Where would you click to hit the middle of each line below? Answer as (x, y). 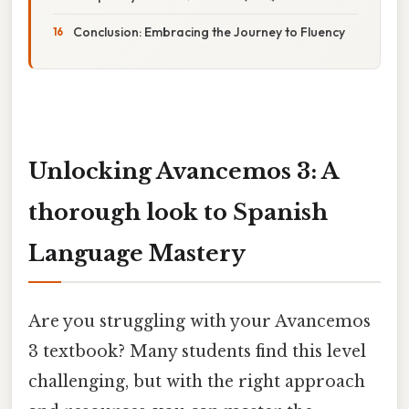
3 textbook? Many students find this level (197, 351)
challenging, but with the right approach (197, 381)
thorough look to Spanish (178, 212)
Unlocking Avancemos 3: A (184, 171)
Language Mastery (137, 253)
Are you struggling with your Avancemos (199, 321)
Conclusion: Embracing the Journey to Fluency (209, 31)
